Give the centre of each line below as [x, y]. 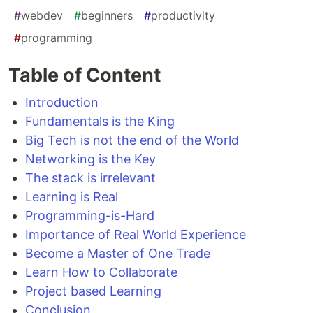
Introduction [62, 103]
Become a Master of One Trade [118, 254]
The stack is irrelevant [90, 178]
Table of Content [85, 75]
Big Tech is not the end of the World [132, 140]
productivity [183, 16]
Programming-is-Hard [90, 216]
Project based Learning [93, 291]
